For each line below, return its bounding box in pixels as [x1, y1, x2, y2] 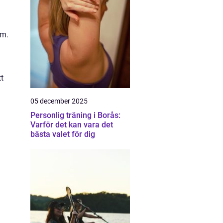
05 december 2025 [30, 97, 88, 105]
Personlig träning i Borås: [30, 111, 120, 120]
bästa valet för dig [30, 129, 95, 139]
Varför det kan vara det [30, 120, 113, 129]
